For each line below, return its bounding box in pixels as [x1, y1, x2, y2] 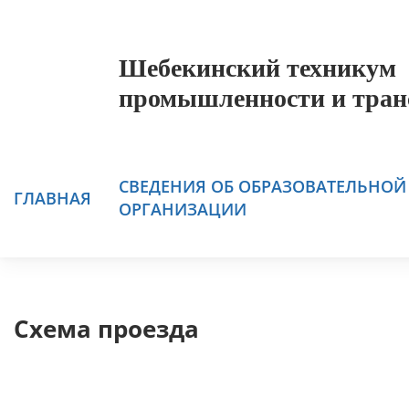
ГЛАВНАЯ [14, 186, 91, 209]
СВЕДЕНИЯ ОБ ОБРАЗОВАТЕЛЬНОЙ [119, 175, 406, 197]
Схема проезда [14, 312, 199, 345]
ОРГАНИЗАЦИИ [119, 198, 246, 220]
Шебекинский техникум [119, 54, 396, 82]
